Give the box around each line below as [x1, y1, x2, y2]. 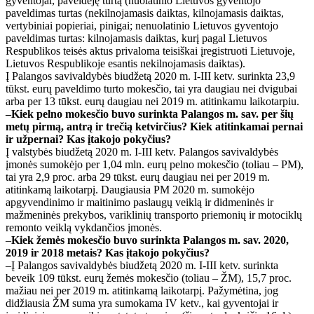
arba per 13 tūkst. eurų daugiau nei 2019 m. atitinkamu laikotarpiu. [6, 95, 299, 107]
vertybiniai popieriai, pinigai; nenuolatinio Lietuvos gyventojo [6, 19, 278, 32]
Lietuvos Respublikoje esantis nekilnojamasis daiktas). [6, 57, 245, 69]
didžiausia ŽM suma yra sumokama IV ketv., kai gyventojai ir [6, 296, 278, 309]
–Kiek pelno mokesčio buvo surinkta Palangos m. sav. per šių [6, 107, 294, 120]
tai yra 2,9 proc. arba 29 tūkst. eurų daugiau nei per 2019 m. [6, 170, 270, 183]
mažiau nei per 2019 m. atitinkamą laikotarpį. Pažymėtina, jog [6, 284, 278, 296]
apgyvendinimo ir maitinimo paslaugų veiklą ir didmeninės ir [6, 196, 273, 208]
